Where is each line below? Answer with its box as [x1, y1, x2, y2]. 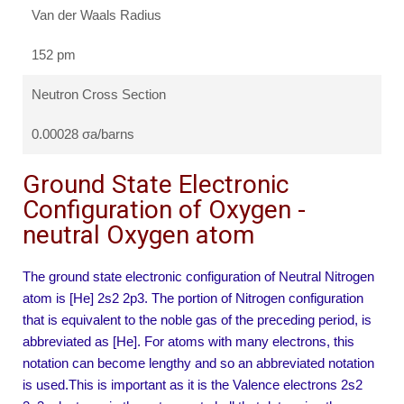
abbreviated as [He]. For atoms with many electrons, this [23, 334, 354, 350]
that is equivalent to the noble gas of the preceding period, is [23, 312, 372, 328]
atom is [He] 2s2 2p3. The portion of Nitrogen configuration [23, 290, 363, 307]
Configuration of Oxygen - [23, 195, 306, 225]
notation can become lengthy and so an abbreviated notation [23, 355, 374, 372]
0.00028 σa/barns [32, 126, 134, 142]
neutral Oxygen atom [23, 220, 254, 251]
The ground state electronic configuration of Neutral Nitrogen [23, 269, 374, 285]
